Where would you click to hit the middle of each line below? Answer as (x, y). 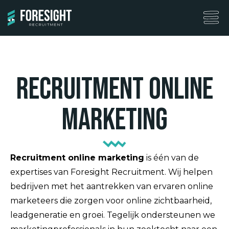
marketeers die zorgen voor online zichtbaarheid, (111, 201)
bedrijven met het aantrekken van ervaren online (112, 186)
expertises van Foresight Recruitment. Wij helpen (111, 172)
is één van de (171, 158)
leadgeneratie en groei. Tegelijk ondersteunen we (113, 215)
